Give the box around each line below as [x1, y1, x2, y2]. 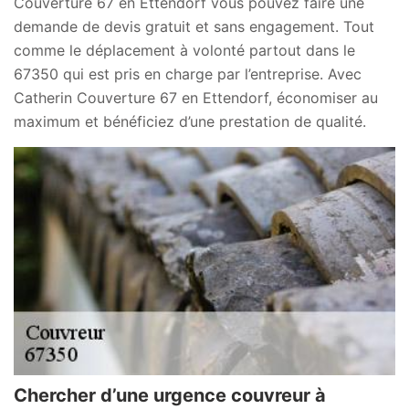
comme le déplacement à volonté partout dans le [14, 41, 355, 59]
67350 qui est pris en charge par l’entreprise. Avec [14, 65, 362, 83]
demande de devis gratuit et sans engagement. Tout [14, 17, 374, 36]
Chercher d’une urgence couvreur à [14, 384, 326, 406]
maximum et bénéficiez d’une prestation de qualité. [14, 112, 366, 131]
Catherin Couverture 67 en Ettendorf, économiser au [14, 89, 378, 107]
